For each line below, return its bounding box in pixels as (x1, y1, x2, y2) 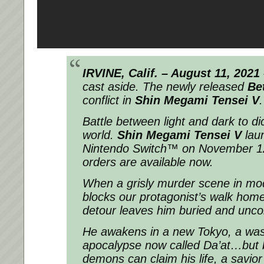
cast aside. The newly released (82, 80, 247, 94)
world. (82, 128, 117, 142)
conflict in (82, 94, 135, 107)
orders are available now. (82, 156, 213, 169)
